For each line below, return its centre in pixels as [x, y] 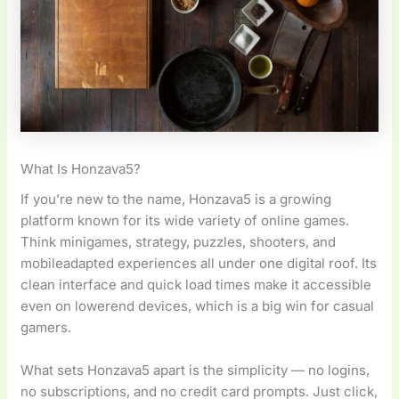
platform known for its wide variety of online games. [185, 221]
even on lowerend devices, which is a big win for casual [198, 306]
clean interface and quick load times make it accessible [196, 285]
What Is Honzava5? [81, 168]
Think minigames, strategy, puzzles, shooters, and [179, 242]
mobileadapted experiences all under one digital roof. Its [199, 264]
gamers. [46, 328]
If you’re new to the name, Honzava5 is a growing [176, 199]
